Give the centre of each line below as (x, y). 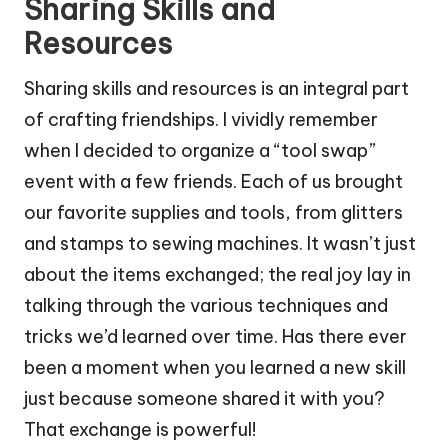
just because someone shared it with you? (204, 398)
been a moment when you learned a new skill (215, 367)
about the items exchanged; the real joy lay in (217, 274)
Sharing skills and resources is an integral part (216, 88)
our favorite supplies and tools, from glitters (213, 212)
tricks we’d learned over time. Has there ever (215, 336)
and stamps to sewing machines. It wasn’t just (220, 243)
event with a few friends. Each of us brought (213, 181)
